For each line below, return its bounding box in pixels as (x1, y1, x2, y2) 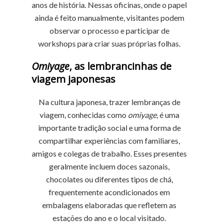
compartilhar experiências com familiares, (39, 136, 180, 145)
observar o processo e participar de (49, 26, 169, 35)
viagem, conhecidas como (39, 110, 128, 119)
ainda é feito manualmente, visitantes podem (34, 13, 184, 22)
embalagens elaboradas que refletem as (42, 200, 177, 210)
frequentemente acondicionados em (49, 187, 170, 197)
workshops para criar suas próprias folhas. (38, 39, 181, 48)
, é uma (156, 110, 179, 119)
